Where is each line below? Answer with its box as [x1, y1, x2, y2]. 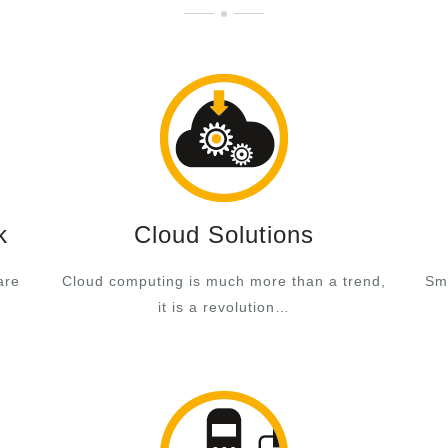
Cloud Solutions [134, 221, 314, 248]
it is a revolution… [158, 299, 290, 315]
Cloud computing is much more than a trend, [62, 273, 386, 289]
